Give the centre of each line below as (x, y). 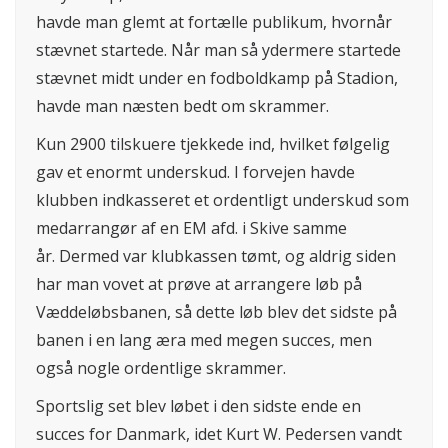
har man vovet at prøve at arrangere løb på (199, 284)
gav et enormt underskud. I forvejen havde (195, 172)
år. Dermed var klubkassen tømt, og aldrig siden (216, 256)
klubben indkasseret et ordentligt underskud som (222, 200)
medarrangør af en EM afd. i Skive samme (191, 228)
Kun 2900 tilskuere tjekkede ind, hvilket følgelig (213, 144)
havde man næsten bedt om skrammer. (182, 106)
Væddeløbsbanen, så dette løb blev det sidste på (216, 312)
